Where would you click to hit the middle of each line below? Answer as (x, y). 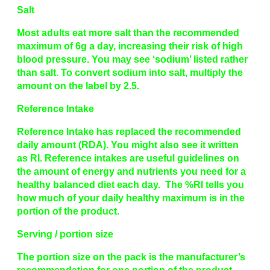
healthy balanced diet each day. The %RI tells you (130, 185)
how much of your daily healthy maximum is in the (131, 198)
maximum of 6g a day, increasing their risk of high (130, 46)
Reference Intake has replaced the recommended (129, 132)
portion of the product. (68, 212)
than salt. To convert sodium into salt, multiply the (130, 73)
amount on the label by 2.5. (78, 86)
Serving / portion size (65, 234)
